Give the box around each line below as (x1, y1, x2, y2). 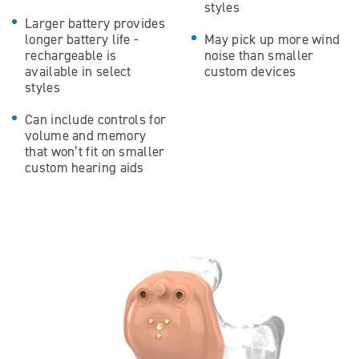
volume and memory (25, 127, 147, 143)
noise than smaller (204, 47, 314, 63)
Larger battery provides (25, 15, 165, 31)
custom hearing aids (25, 159, 144, 175)
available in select (25, 63, 131, 79)
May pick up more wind (204, 31, 341, 47)
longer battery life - (25, 31, 139, 47)
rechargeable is (25, 47, 117, 63)
